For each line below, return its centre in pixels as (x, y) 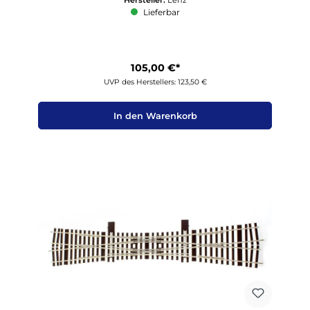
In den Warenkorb (155, 116)
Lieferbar (160, 12)
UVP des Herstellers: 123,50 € (155, 82)
